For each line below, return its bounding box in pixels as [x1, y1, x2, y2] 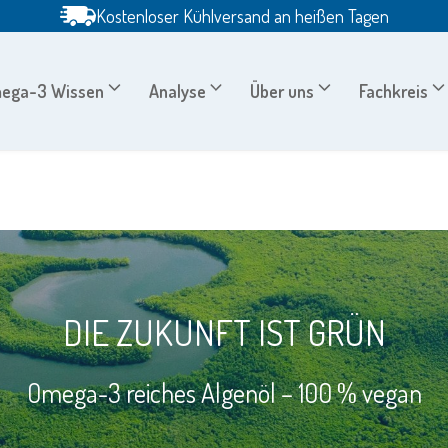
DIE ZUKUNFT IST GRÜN [62, 309, 386, 354]
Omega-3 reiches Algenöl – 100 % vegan [26, 375, 422, 409]
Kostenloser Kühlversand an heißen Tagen [95, 5, 389, 27]
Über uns [250, 79, 315, 102]
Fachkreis [359, 79, 429, 102]
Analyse [148, 79, 206, 102]
